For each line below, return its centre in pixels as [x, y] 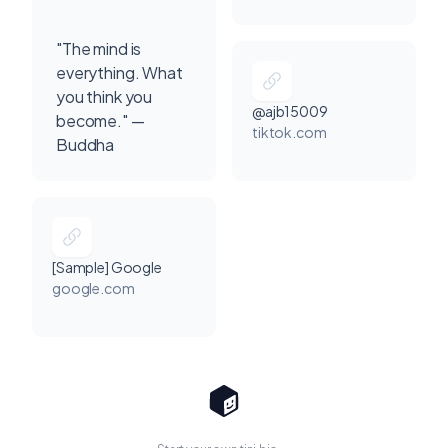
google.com [93, 287]
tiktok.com [289, 131]
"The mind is [99, 48]
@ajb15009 [290, 110]
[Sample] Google [107, 266]
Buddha [85, 144]
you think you [104, 96]
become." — [100, 120]
